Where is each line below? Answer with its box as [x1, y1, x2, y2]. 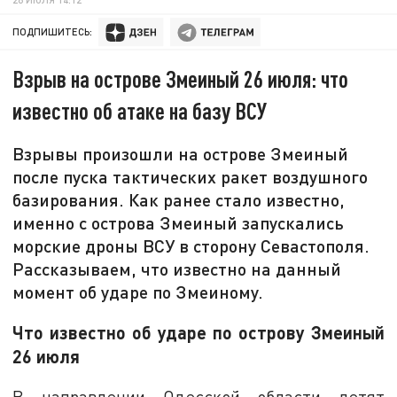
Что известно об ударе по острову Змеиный [12, 321, 385, 343]
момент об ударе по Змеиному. [12, 281, 264, 303]
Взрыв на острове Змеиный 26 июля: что [12, 65, 349, 93]
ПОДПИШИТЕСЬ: [12, 26, 93, 38]
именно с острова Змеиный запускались [12, 212, 345, 234]
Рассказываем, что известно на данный [12, 258, 342, 280]
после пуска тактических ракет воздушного [12, 166, 369, 188]
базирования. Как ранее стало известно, [12, 189, 346, 211]
